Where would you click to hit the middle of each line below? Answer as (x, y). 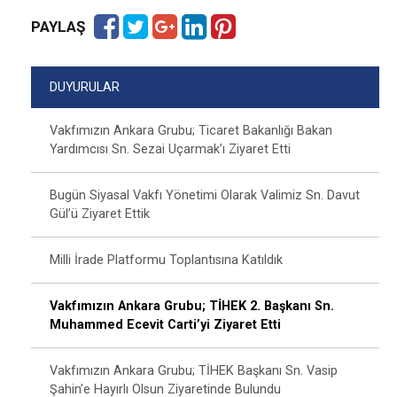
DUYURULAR (85, 87)
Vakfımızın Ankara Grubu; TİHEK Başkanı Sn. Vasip (194, 371)
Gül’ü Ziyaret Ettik (100, 214)
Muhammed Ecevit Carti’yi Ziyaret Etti (165, 325)
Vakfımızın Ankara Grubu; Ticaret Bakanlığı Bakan (191, 131)
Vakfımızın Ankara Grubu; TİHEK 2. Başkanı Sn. (192, 306)
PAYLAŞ (58, 27)
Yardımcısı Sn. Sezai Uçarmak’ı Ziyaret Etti (170, 149)
